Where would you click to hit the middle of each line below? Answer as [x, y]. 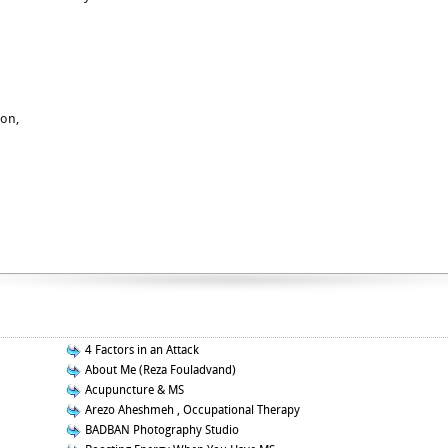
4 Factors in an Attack [140, 350]
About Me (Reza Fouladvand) [159, 370]
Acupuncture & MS [133, 390]
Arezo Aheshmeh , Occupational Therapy [191, 410]
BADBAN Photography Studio [160, 430]
